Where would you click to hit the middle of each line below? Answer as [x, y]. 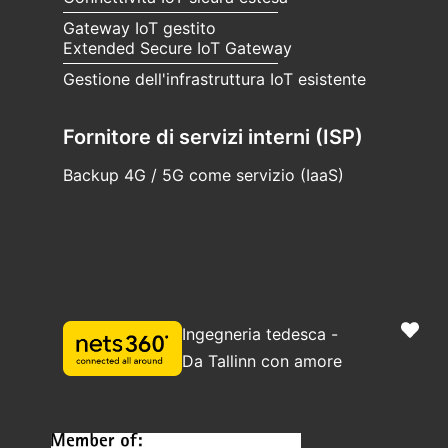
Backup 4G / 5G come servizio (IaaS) [203, 174]
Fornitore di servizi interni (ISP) [213, 136]
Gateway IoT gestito [139, 27]
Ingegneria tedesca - [259, 333]
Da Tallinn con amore [261, 360]
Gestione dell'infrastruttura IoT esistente [214, 78]
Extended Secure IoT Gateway [177, 47]
